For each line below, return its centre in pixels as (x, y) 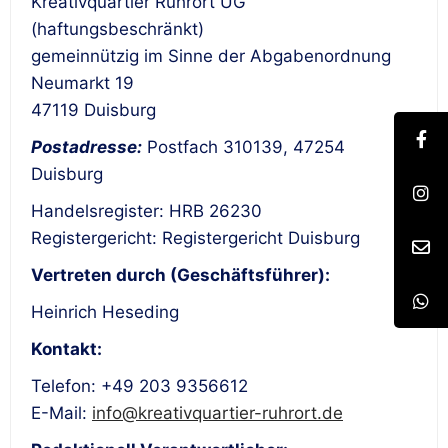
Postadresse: (86, 147)
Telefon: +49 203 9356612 (139, 386)
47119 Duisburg (93, 110)
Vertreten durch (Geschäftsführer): (180, 275)
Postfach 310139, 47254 (243, 147)
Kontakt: (66, 349)
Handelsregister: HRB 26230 (146, 211)
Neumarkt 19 (82, 83)
